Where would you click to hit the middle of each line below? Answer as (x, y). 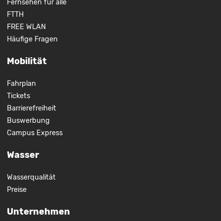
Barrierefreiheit (31, 109)
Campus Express (35, 133)
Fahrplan (21, 84)
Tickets (18, 96)
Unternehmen (38, 212)
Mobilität (27, 61)
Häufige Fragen (32, 39)
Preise (17, 190)
